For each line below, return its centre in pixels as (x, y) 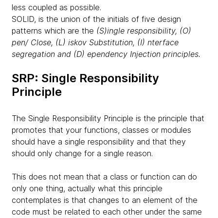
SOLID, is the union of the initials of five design (96, 19)
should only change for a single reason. (82, 153)
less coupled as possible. (56, 7)
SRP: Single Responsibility (85, 78)
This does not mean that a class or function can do (104, 176)
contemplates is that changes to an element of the (105, 200)
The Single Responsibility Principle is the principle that (108, 118)
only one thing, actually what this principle (87, 188)
